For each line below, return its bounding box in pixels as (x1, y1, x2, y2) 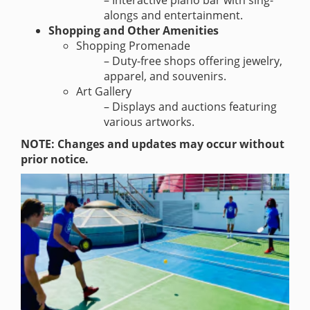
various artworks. (104, 114, 194, 130)
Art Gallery (76, 84, 131, 100)
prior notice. (21, 152, 89, 167)
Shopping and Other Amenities (48, 23, 219, 39)
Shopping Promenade (76, 38, 190, 54)
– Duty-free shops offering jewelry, (104, 53, 282, 69)
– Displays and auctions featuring (104, 99, 277, 115)
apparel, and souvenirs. (104, 69, 226, 84)
